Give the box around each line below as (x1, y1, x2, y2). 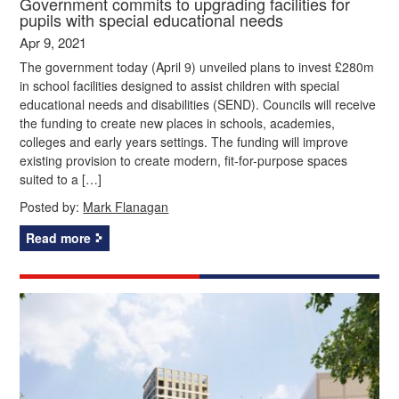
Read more (26, 228, 92, 247)
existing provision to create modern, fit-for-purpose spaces (20, 151, 348, 169)
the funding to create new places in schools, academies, (20, 113, 336, 132)
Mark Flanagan (83, 197, 169, 216)
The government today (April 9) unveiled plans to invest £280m (20, 57, 375, 76)
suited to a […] (20, 169, 102, 188)
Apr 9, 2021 (20, 32, 87, 52)
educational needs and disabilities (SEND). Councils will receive (20, 94, 377, 113)
